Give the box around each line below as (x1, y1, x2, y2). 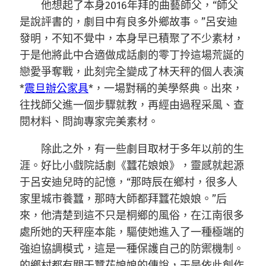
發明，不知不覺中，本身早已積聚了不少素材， (20, 32, 244, 45)
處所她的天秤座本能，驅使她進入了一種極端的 (20, 226, 244, 239)
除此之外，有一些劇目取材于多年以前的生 (41, 142, 244, 156)
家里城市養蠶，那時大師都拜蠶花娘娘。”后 (20, 192, 227, 205)
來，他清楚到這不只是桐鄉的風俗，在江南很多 (20, 209, 244, 222)
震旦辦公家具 (24, 82, 88, 95)
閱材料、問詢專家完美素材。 (20, 115, 159, 128)
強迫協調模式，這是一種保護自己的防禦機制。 (20, 242, 244, 255)
